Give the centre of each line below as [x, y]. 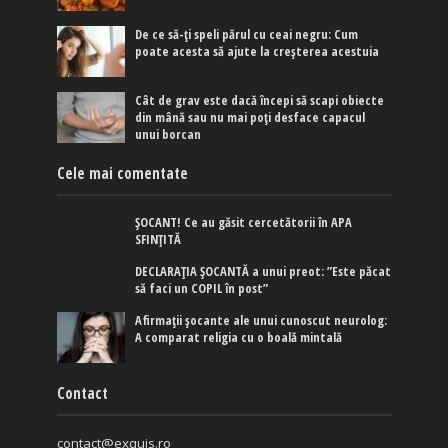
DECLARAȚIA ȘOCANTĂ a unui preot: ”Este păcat [263, 271]
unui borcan [168, 134]
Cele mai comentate [122, 172]
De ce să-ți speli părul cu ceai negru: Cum [247, 34]
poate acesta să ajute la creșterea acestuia [257, 51]
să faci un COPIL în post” [202, 288]
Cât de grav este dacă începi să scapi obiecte [260, 100]
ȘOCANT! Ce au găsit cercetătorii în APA [244, 222]
